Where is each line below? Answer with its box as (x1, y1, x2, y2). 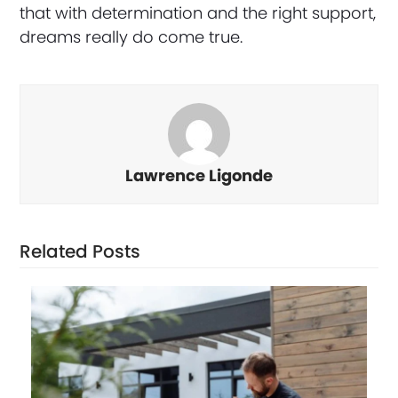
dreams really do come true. (20, 26, 243, 48)
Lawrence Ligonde (125, 164, 273, 187)
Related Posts (20, 239, 141, 264)
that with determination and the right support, (20, 2, 377, 24)
